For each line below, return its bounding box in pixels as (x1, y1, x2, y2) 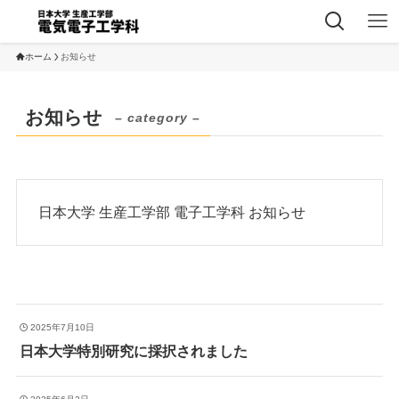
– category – (115, 110, 201, 126)
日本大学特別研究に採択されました (19, 343, 248, 360)
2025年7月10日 (30, 322, 95, 333)
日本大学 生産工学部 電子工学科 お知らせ (38, 204, 306, 221)
